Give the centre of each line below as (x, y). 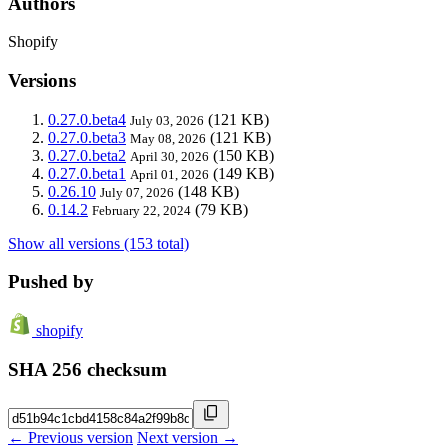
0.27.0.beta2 (87, 155)
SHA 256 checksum (87, 369)
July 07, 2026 (137, 192)
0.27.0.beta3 (87, 137)
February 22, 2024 (141, 210)
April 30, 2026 (169, 156)
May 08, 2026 (168, 138)
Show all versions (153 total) (98, 243)
